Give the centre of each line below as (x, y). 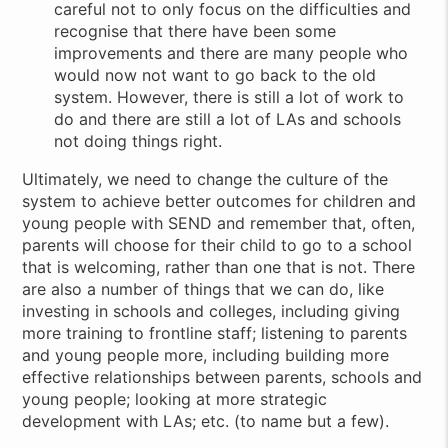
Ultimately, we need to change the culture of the (205, 178)
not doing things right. (138, 140)
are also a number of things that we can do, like (203, 288)
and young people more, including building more (206, 354)
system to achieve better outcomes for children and (219, 200)
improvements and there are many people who (231, 52)
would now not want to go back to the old (215, 74)
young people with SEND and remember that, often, (219, 222)
